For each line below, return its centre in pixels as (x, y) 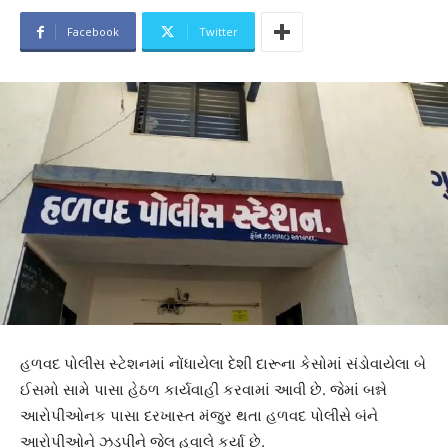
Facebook (93, 32)
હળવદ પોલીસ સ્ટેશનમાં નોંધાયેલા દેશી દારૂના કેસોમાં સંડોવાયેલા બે (223, 364)
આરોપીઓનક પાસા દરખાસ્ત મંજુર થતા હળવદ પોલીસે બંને (199, 416)
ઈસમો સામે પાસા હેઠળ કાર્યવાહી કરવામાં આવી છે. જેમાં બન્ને (203, 390)
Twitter (218, 32)
